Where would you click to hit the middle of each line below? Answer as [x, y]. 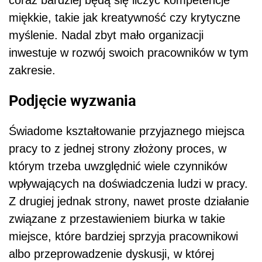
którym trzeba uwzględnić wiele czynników [118, 166]
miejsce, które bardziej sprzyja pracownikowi [123, 236]
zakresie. [32, 70]
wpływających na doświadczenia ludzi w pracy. [128, 183]
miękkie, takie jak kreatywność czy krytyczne [125, 17]
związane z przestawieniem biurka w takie [117, 218]
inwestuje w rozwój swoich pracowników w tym [129, 52]
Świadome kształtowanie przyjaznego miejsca [127, 131]
